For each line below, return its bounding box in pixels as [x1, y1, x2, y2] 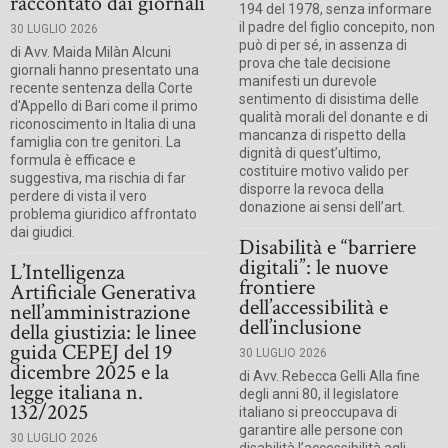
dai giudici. [10, 224, 75, 241]
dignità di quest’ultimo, [239, 145, 381, 162]
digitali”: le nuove [239, 253, 388, 283]
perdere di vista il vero [10, 188, 147, 205]
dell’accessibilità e [239, 293, 388, 323]
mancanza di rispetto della [239, 127, 406, 144]
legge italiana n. [10, 378, 143, 408]
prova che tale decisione [239, 55, 391, 72]
